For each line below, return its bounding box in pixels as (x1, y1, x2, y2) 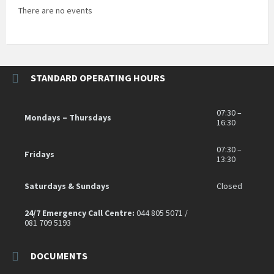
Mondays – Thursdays (24, 111, 111, 123)
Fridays (24, 148, 54, 160)
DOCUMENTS (31, 249, 87, 262)
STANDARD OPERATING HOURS (31, 71, 165, 84)
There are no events (18, 4, 92, 16)
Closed (217, 180, 242, 191)
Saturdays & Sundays (24, 180, 109, 191)
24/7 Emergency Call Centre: (24, 207, 135, 218)
